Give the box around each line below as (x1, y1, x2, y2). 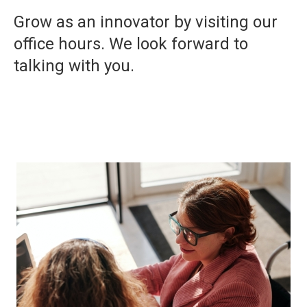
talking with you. (14, 56, 134, 75)
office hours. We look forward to (14, 34, 248, 53)
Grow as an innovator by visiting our (14, 12, 278, 32)
